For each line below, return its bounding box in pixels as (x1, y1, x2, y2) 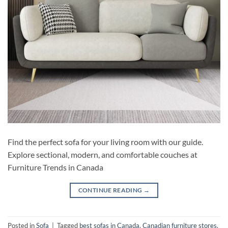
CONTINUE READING (78, 186, 144, 194)
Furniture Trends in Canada (8, 162, 103, 173)
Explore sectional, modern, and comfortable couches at (8, 150, 197, 160)
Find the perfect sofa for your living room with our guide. (8, 137, 203, 147)
